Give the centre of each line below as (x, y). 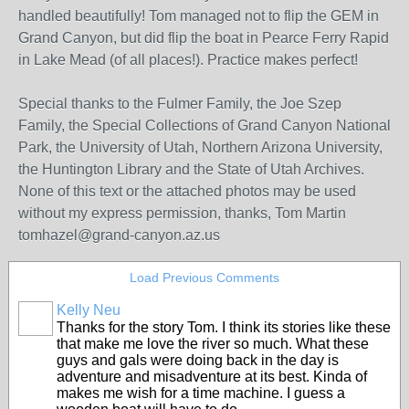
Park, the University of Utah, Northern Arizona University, (200, 147)
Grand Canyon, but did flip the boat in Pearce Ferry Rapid (204, 38)
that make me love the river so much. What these (213, 344)
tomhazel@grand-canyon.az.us (119, 235)
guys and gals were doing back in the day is (198, 360)
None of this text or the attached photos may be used (187, 191)
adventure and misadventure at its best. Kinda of (212, 377)
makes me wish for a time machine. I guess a (201, 393)
